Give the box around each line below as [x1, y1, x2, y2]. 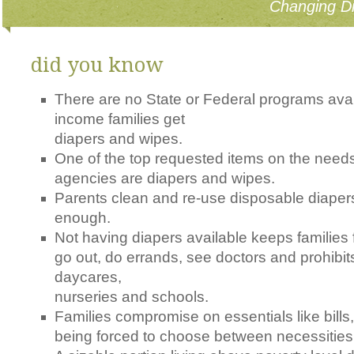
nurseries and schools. [55, 288, 209, 305]
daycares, [55, 269, 122, 285]
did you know [31, 54, 164, 77]
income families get [55, 111, 186, 127]
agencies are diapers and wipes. [55, 170, 276, 186]
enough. [55, 209, 111, 226]
